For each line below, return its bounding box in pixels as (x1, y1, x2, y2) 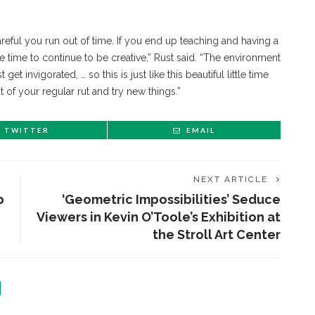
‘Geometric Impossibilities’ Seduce (62, 192, 281, 207)
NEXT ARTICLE (193, 174, 268, 185)
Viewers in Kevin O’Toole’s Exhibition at (37, 210, 281, 225)
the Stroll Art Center (153, 227, 281, 243)
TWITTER (4, 126, 49, 135)
